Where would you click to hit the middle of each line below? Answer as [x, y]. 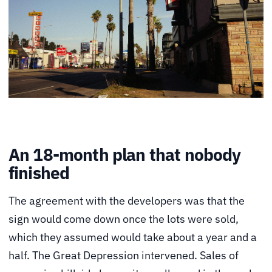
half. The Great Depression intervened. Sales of [124, 255]
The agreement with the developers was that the [127, 200]
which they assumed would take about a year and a [133, 237]
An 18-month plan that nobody [125, 155]
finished [39, 173]
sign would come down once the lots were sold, [124, 219]
